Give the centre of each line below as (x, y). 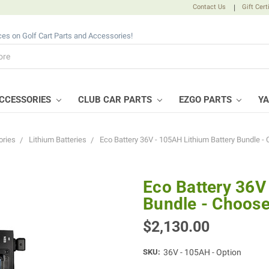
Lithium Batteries (57, 140)
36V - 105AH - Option (202, 252)
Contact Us (210, 7)
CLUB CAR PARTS (116, 99)
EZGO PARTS (206, 99)
